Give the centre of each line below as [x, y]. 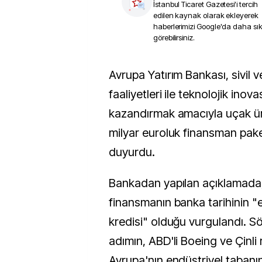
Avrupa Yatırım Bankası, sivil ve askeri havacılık [112, 75]
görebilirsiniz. [174, 37]
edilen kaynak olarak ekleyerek [206, 15]
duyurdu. [132, 152]
